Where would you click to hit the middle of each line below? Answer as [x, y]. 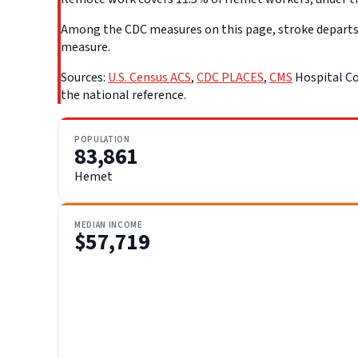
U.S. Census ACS [149, 77]
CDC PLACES [230, 77]
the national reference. [123, 95]
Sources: [84, 77]
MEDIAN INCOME [109, 225]
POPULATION [102, 139]
